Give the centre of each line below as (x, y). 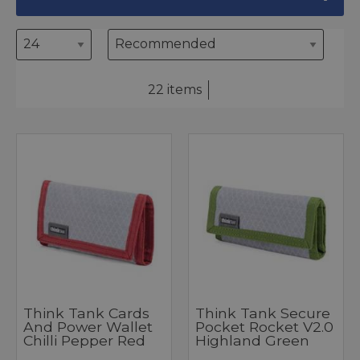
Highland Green (252, 341)
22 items (175, 90)
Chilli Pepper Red (84, 341)
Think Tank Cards (86, 313)
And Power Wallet (88, 327)
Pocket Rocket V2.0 (264, 327)
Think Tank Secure (263, 313)
